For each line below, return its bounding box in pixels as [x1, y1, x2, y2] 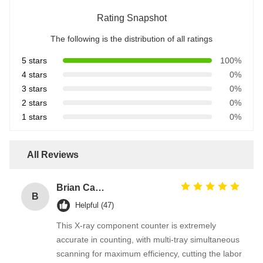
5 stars [22, 55, 47, 65]
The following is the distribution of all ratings [50, 33, 213, 43]
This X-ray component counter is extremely [56, 220, 216, 230]
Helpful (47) [75, 200, 114, 210]
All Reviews [27, 149, 79, 160]
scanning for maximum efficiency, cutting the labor [56, 248, 242, 258]
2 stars [22, 97, 47, 107]
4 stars [22, 69, 47, 79]
